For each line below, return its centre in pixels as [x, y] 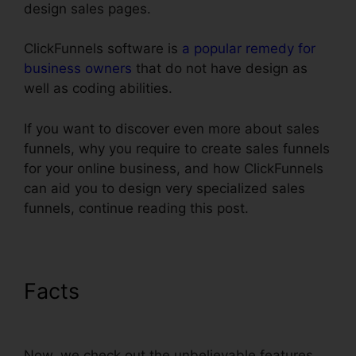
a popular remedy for [249, 49]
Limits [53, 316]
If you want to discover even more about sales [172, 128]
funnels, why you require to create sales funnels [177, 148]
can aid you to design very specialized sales [164, 188]
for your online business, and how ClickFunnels [174, 168]
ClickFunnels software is [103, 49]
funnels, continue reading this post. [136, 208]
